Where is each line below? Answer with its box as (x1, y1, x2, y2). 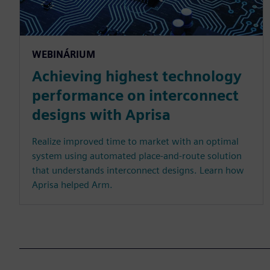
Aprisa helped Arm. (32, 178, 113, 190)
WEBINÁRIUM (32, 48, 95, 60)
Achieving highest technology (32, 67, 242, 85)
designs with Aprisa (32, 105, 171, 124)
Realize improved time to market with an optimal (32, 135, 239, 147)
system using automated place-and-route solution (32, 149, 242, 162)
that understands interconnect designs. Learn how (32, 164, 244, 176)
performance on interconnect (32, 86, 239, 104)
